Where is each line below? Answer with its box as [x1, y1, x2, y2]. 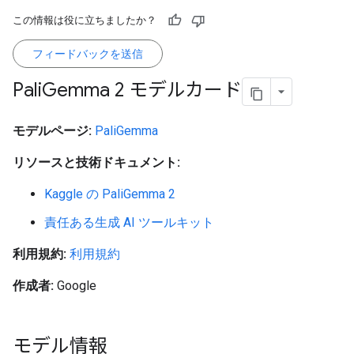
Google [54, 278, 96, 293]
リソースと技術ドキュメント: [13, 155, 180, 170]
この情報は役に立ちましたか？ [13, 14, 156, 26]
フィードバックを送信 [32, 47, 143, 60]
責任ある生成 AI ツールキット [44, 215, 214, 230]
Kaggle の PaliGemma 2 [44, 186, 175, 201]
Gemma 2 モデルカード [42, 78, 242, 103]
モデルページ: [13, 123, 92, 138]
